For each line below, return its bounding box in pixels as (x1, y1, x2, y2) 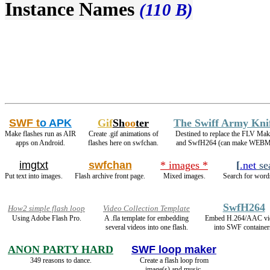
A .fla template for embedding (104, 214, 189, 223)
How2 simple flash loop (8, 204, 85, 213)
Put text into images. (5, 172, 63, 181)
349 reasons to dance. (30, 256, 92, 265)
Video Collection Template (103, 204, 190, 213)
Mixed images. (163, 172, 206, 181)
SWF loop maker (131, 243, 216, 256)
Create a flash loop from (139, 256, 209, 265)
